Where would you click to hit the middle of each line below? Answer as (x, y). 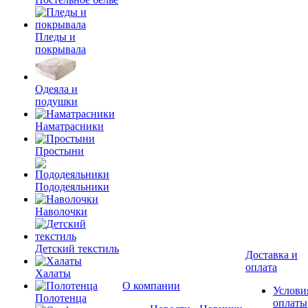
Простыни (59, 151)
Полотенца (61, 298)
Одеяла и (56, 89)
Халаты (53, 273)
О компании (151, 286)
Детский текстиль (77, 249)
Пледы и (55, 37)
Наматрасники (69, 126)
